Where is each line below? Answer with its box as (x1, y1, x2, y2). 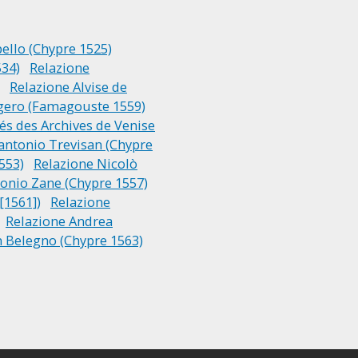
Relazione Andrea (6, 212, 113, 230)
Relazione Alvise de (10, 78, 127, 96)
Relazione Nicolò (34, 154, 137, 173)
